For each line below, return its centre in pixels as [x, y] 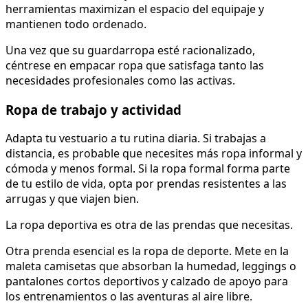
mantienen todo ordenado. [76, 24]
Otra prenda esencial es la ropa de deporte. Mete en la [147, 251]
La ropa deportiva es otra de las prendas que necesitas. [149, 225]
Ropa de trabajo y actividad [93, 109]
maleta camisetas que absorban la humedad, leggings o [151, 266]
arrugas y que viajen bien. [72, 199]
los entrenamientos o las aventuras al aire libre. [129, 297]
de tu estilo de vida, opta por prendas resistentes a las [146, 184]
